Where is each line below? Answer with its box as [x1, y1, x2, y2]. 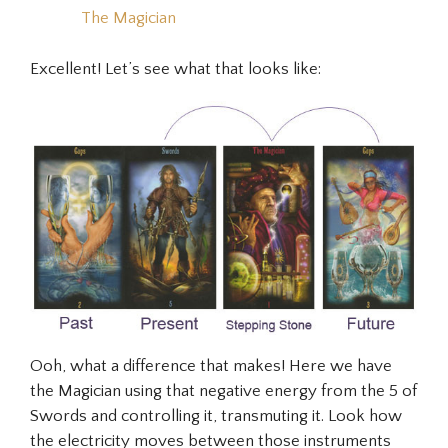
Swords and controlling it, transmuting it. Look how [30, 406, 402, 425]
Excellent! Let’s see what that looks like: [30, 59, 321, 78]
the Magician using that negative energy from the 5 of [30, 381, 417, 400]
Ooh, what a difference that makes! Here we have [30, 356, 392, 375]
